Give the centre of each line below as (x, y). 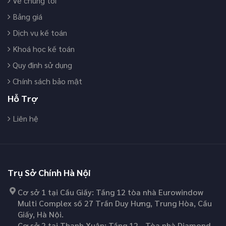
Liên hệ (24, 118)
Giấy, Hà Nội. (41, 214)
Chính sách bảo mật (46, 81)
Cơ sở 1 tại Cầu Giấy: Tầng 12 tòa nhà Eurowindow (110, 192)
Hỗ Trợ (23, 98)
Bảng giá (26, 16)
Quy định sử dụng (41, 65)
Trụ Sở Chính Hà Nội (49, 172)
